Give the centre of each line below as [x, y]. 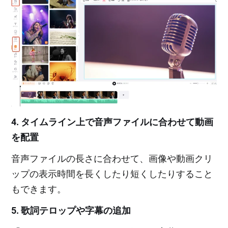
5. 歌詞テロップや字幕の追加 [71, 210]
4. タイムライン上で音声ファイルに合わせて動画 [112, 122]
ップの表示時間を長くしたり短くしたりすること [112, 174]
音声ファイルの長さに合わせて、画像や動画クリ [112, 158]
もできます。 [39, 189]
